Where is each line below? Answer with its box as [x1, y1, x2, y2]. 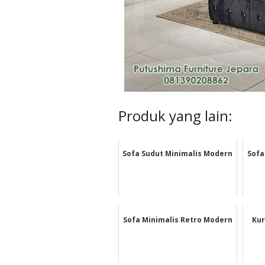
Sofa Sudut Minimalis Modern [122, 148, 233, 159]
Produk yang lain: [118, 106, 232, 126]
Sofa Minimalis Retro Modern [122, 215, 232, 225]
